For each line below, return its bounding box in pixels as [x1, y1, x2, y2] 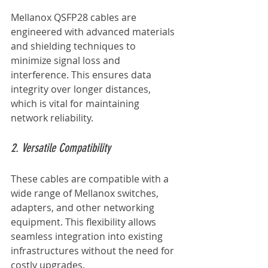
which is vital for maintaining [11, 96, 142, 110]
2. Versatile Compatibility [11, 140, 111, 155]
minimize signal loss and [11, 53, 123, 67]
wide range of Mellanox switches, [11, 186, 161, 200]
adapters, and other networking [11, 200, 157, 214]
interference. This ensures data [11, 68, 154, 81]
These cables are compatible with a [11, 172, 171, 185]
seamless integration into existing [11, 229, 165, 243]
